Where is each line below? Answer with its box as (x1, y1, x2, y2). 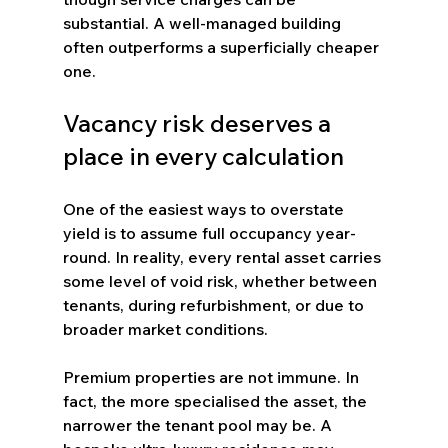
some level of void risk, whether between (62, 270, 381, 291)
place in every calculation (62, 140, 344, 171)
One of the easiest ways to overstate (62, 198, 348, 219)
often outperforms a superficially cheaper (62, 36, 383, 57)
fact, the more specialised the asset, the (62, 390, 371, 411)
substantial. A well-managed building (62, 12, 345, 33)
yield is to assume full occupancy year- (62, 222, 356, 243)
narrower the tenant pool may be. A (62, 414, 336, 435)
